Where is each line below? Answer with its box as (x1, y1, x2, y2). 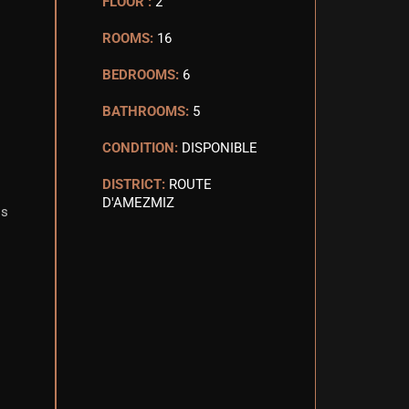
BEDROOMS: (102, 67, 179, 83)
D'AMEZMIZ (102, 194, 174, 211)
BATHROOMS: (102, 103, 189, 120)
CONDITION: (102, 140, 178, 156)
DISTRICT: (102, 176, 165, 193)
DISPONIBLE (182, 140, 257, 156)
